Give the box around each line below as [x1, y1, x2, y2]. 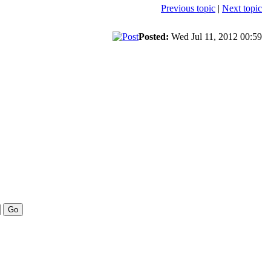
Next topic [222, 2, 262, 13]
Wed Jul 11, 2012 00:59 [169, 31, 264, 42]
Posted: [139, 31, 169, 42]
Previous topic [161, 2, 215, 13]
